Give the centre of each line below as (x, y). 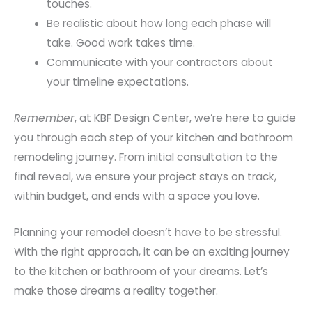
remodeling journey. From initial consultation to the (146, 157)
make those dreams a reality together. (116, 291)
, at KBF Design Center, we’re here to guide (185, 118)
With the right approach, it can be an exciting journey (152, 252)
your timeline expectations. (117, 82)
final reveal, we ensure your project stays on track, (145, 176)
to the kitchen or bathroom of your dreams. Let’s (141, 272)
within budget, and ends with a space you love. (137, 196)
